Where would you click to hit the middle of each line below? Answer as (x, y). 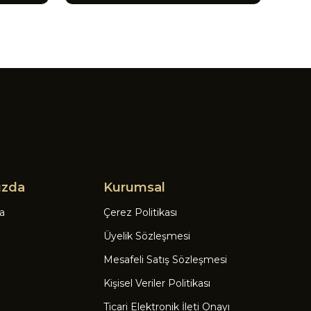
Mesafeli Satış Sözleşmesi (165, 260)
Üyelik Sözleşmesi (146, 236)
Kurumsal (134, 187)
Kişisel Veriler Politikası (157, 283)
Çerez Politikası (140, 212)
